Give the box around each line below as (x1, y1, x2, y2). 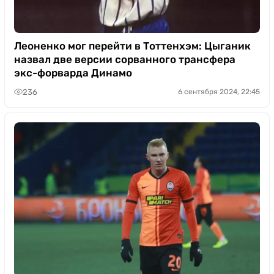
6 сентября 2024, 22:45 (178, 87, 260, 96)
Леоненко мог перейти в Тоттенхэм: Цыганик (14, 40, 251, 52)
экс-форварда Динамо (14, 67, 132, 79)
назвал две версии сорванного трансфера (14, 53, 235, 65)
